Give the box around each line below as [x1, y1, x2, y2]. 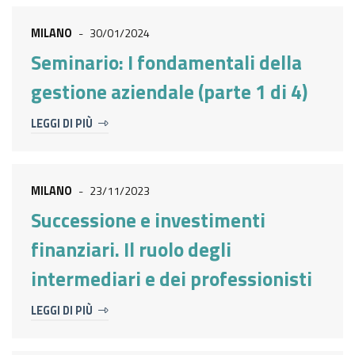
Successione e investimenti [31, 205, 265, 236]
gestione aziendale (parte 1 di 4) [31, 77, 307, 108]
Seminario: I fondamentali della [31, 48, 302, 78]
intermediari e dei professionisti [31, 264, 312, 295]
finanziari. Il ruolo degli [31, 235, 231, 265]
